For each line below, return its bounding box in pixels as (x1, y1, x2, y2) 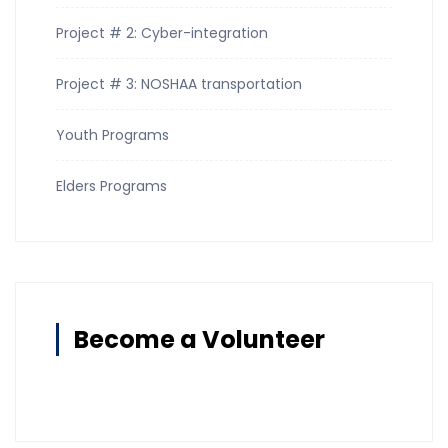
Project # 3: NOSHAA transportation (56, 73, 302, 94)
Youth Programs (56, 124, 169, 145)
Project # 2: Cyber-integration (56, 22, 268, 43)
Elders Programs (56, 175, 167, 196)
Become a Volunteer (74, 322, 325, 356)
